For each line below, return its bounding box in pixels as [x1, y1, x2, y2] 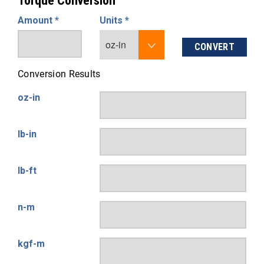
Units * [100, 15, 130, 26]
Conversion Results [18, 68, 101, 80]
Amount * [18, 15, 59, 26]
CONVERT [194, 41, 235, 52]
